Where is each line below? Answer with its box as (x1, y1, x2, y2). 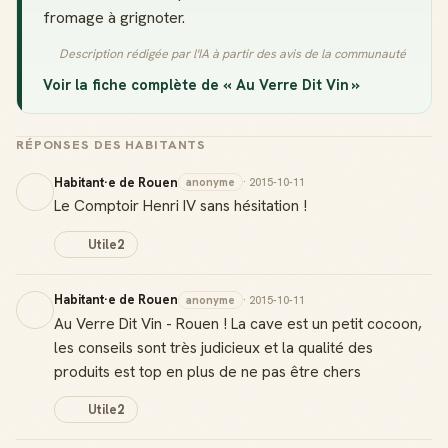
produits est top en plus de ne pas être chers (54, 360, 361, 382)
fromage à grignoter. (43, 7, 185, 28)
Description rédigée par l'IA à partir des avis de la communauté (58, 46, 406, 62)
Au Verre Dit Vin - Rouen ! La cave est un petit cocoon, (54, 312, 422, 334)
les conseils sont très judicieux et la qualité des (54, 336, 373, 358)
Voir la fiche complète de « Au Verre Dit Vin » (43, 75, 360, 94)
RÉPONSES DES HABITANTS (16, 137, 207, 153)
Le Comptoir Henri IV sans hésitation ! (54, 195, 307, 216)
